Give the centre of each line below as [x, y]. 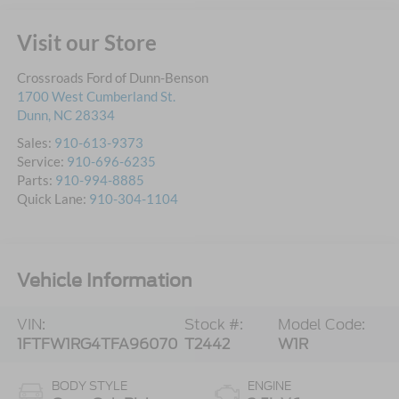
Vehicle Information [104, 280]
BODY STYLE [89, 387]
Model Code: [321, 324]
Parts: [36, 180]
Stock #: [213, 324]
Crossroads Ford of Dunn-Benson [112, 78]
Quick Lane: [53, 199]
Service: [41, 162]
